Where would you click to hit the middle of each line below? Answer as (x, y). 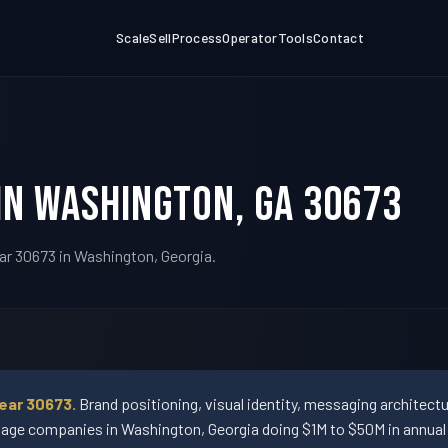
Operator (250, 38)
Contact (338, 38)
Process (197, 38)
